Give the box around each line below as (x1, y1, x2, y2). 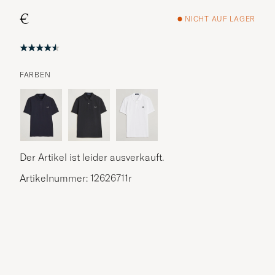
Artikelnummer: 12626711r (20, 171, 132, 184)
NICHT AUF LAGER (185, 14, 255, 24)
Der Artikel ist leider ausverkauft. (20, 150, 164, 163)
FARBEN (20, 69, 51, 79)
